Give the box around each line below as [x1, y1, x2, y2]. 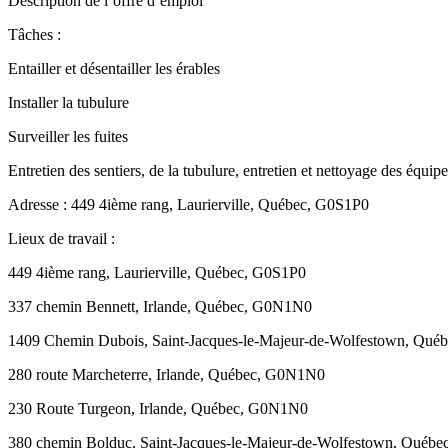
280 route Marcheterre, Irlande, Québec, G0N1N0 [8, 365, 325, 383]
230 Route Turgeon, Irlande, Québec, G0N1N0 [8, 399, 308, 417]
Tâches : [8, 25, 61, 43]
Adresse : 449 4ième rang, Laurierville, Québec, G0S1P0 [8, 195, 369, 213]
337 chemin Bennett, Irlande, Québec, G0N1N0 [8, 297, 312, 315]
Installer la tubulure [8, 93, 133, 111]
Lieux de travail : [8, 229, 115, 247]
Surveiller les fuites [8, 127, 128, 145]
